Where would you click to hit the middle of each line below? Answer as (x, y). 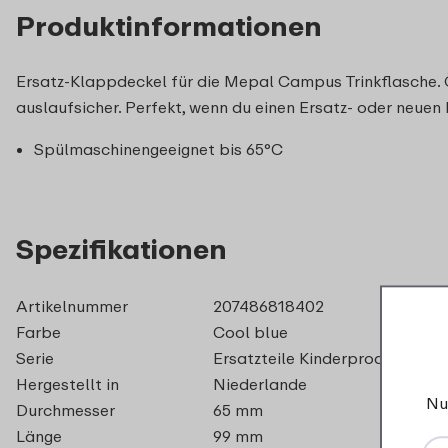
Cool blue (250, 331)
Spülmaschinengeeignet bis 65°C (158, 148)
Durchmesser (65, 409)
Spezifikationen (121, 248)
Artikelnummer (72, 305)
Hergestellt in (67, 383)
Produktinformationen (169, 25)
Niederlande (259, 383)
